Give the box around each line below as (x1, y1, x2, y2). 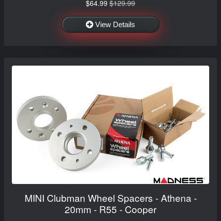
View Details (95, 20, 135, 29)
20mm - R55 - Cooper (65, 202, 156, 216)
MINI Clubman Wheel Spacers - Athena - (24, 190, 197, 204)
